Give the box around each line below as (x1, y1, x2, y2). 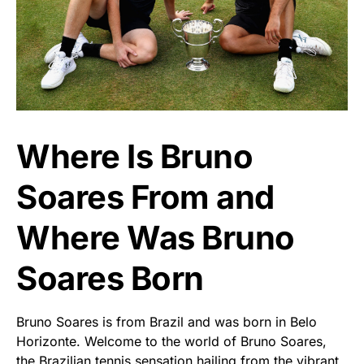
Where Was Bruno (16, 217, 295, 258)
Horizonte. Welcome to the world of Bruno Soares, (16, 332, 327, 349)
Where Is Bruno (16, 136, 253, 176)
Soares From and (16, 176, 275, 217)
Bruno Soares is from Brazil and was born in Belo (16, 313, 317, 330)
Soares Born (16, 258, 204, 298)
